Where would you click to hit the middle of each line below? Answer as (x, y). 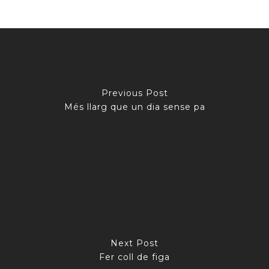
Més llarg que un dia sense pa (134, 107)
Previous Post (134, 93)
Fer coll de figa (134, 257)
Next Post (134, 243)
